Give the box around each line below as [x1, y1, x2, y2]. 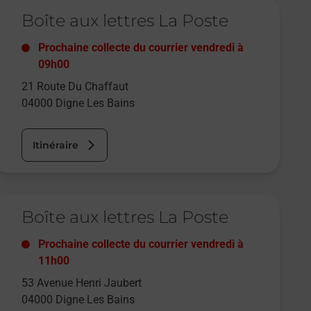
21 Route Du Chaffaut [22, 80, 129, 94]
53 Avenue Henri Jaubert [22, 276, 142, 290]
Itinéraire [33, 139, 79, 152]
